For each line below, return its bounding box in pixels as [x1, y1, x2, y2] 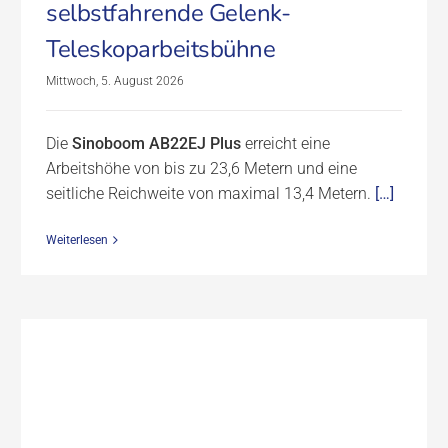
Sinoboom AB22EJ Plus [72, 133, 241, 153]
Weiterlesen [46, 232, 108, 247]
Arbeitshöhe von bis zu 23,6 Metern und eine [46, 158, 357, 178]
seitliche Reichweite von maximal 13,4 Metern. [46, 183, 371, 203]
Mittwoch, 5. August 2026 [46, 73, 184, 88]
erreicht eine [241, 133, 330, 153]
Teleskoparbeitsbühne [46, 32, 275, 65]
